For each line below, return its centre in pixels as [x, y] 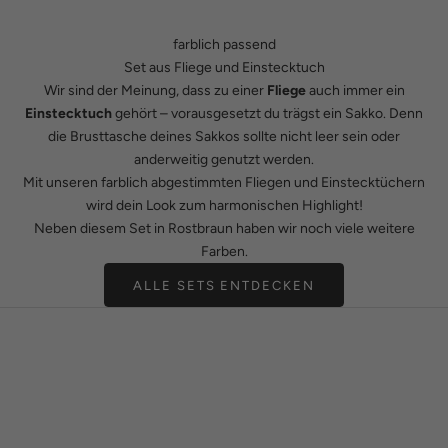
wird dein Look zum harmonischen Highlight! [224, 206]
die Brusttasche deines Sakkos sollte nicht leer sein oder [224, 137]
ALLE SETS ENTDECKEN [224, 285]
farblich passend [224, 45]
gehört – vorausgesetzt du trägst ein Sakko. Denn [267, 114]
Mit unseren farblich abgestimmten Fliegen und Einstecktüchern [224, 183]
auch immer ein [355, 91]
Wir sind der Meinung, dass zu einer [155, 91]
